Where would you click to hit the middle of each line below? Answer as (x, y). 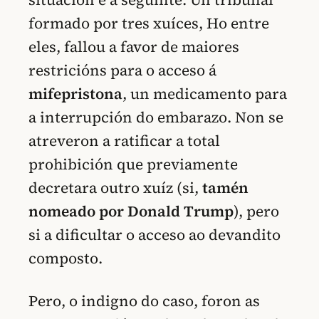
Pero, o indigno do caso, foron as (144, 300)
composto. (66, 258)
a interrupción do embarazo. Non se (156, 117)
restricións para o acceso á (122, 70)
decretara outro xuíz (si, (115, 187)
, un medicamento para (205, 93)
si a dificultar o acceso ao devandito (155, 234)
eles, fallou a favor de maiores (134, 46)
